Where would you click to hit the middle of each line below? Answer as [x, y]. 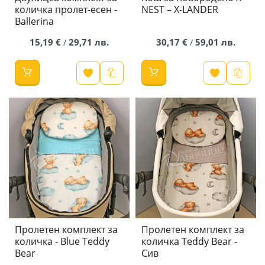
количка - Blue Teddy [62, 242]
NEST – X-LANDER [180, 10]
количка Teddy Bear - [189, 242]
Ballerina [34, 22]
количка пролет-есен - [66, 10]
